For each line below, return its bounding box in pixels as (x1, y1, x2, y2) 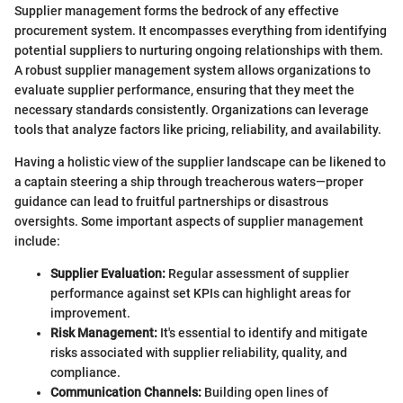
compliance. (50, 364, 121, 380)
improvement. (50, 305, 130, 320)
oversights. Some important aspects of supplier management (14, 213, 363, 228)
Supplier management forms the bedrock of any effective (14, 3, 339, 18)
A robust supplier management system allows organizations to (14, 62, 371, 77)
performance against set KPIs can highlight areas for (50, 285, 351, 300)
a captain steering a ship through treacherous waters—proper (14, 174, 363, 189)
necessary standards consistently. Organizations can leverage (14, 102, 369, 117)
